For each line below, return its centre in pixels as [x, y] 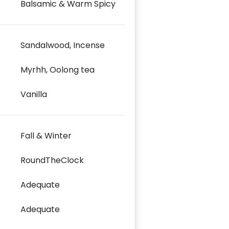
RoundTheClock [52, 160]
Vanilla [34, 94]
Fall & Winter [46, 135]
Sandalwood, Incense [63, 45]
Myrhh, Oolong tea [58, 70]
